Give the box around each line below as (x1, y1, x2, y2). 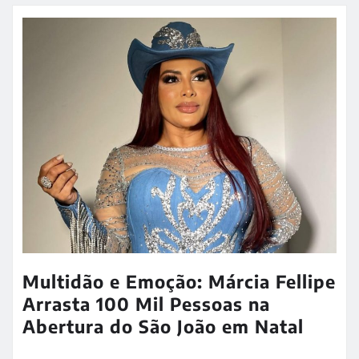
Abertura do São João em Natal (22, 315, 304, 338)
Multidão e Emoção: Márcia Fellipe (22, 270, 336, 293)
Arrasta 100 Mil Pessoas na (22, 292, 270, 316)
